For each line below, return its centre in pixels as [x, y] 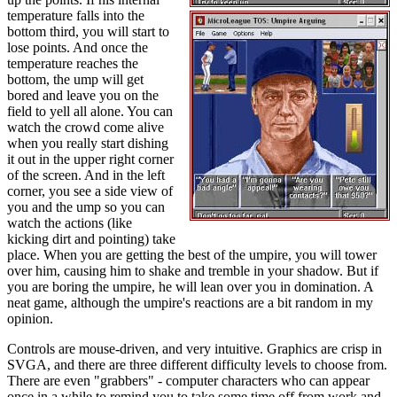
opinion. [30, 319]
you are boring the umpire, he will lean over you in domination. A [190, 287]
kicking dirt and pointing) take [91, 239]
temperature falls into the [76, 16]
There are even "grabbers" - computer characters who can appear [188, 381]
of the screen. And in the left [86, 175]
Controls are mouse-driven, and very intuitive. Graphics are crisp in [195, 349]
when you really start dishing [88, 143]
